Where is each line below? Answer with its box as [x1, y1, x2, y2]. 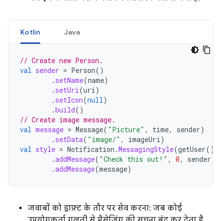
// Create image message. [20, 115, 115, 125]
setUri [55, 85, 79, 95]
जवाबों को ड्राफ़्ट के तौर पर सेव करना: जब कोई [28, 203, 182, 214]
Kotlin [20, 28, 40, 37]
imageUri [128, 135, 160, 145]
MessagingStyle [118, 145, 174, 154]
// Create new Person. [20, 56, 103, 66]
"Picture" [108, 125, 145, 135]
